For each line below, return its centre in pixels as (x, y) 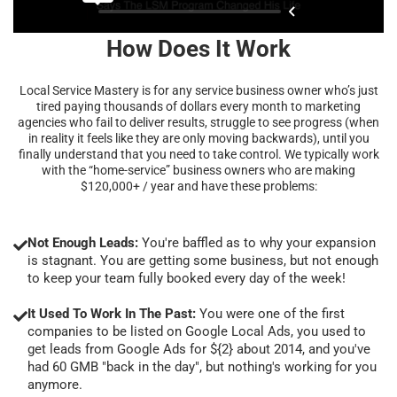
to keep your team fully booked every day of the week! (187, 278)
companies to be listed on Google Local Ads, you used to (197, 331)
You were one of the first (270, 313)
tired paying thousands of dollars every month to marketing (198, 106)
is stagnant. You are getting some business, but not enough (203, 260)
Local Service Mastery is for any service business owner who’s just (198, 90)
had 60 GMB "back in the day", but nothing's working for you (202, 366)
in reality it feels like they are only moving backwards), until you (198, 138)
